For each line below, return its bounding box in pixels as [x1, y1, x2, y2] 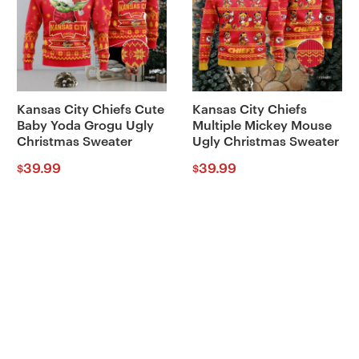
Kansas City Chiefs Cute [16, 103, 164, 117]
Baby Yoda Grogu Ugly [16, 119, 154, 133]
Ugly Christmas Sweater [192, 135, 339, 149]
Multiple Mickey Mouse [192, 119, 332, 133]
